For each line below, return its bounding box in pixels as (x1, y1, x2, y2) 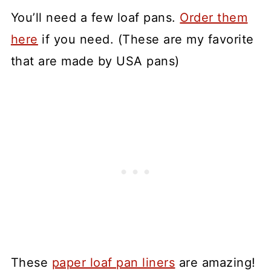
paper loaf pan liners (51, 255, 175, 270)
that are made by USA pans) (10, 53, 180, 68)
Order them (180, 10, 248, 25)
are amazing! (175, 255, 256, 270)
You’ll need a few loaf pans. (10, 10, 180, 25)
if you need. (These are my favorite (38, 31, 254, 47)
